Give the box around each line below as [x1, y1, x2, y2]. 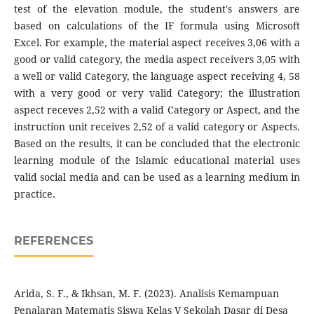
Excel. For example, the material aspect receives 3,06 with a [13, 36, 301, 50]
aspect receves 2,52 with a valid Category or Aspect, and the [13, 103, 301, 117]
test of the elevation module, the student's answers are [13, 2, 301, 16]
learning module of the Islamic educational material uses [13, 153, 301, 168]
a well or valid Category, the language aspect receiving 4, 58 [13, 69, 301, 83]
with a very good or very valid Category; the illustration [13, 86, 301, 100]
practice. [13, 187, 55, 201]
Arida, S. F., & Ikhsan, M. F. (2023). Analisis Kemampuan [13, 287, 279, 301]
